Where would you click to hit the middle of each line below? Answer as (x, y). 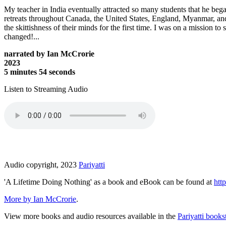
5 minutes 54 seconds (40, 72)
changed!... (22, 36)
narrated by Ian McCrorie (49, 53)
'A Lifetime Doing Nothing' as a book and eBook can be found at (109, 182)
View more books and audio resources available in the (91, 216)
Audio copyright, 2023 (41, 164)
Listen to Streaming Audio (46, 89)
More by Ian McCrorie (40, 199)
